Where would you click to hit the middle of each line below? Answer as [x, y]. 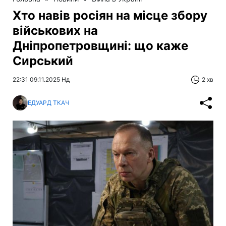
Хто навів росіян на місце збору [110, 15]
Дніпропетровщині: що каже [100, 45]
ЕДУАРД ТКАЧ [49, 103]
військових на [55, 30]
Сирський [43, 61]
